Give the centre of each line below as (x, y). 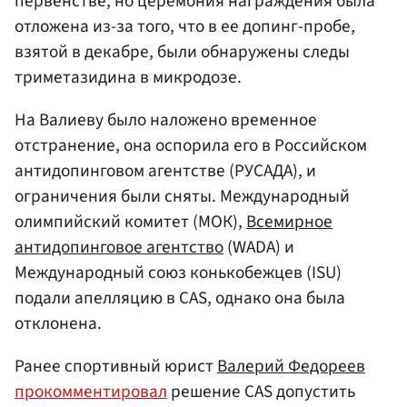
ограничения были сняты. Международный (182, 196)
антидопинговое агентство (119, 247)
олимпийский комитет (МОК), (130, 221)
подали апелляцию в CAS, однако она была (180, 298)
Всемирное (289, 221)
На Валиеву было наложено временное (166, 119)
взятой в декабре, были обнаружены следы (182, 51)
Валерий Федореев (291, 366)
